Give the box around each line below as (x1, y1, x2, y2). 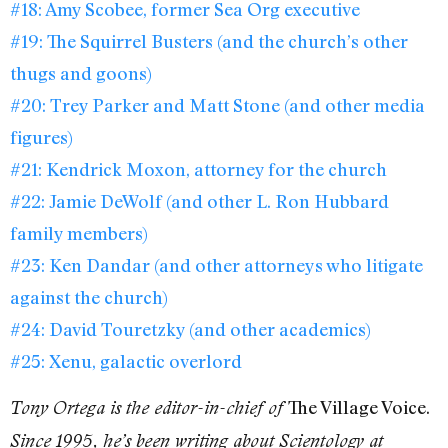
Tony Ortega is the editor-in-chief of (10, 397, 288, 419)
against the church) (10, 286, 168, 309)
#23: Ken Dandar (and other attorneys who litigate (10, 254, 423, 277)
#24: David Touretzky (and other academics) (10, 318, 371, 341)
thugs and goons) (10, 62, 152, 85)
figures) (10, 126, 73, 149)
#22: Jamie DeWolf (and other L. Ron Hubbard (10, 190, 389, 213)
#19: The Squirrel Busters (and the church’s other (10, 30, 408, 53)
